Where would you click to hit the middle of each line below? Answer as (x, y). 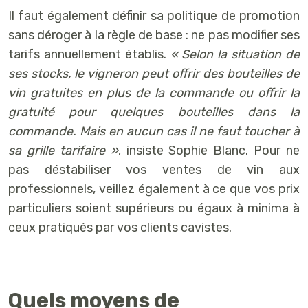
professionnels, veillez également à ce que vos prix (154, 189)
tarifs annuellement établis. (89, 54)
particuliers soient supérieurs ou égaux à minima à (154, 208)
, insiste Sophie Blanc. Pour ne (209, 150)
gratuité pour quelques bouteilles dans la (154, 112)
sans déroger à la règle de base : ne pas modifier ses (154, 35)
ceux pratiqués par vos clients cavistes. (120, 227)
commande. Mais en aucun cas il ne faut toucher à (154, 131)
